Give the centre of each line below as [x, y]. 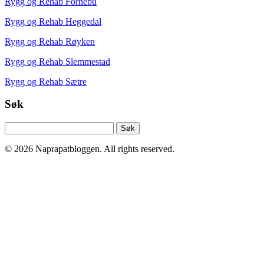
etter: [13, 137]
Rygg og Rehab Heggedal [53, 21]
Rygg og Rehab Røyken [50, 41]
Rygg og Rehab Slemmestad [57, 61]
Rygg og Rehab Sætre [46, 81]
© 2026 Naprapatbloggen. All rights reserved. [90, 149]
